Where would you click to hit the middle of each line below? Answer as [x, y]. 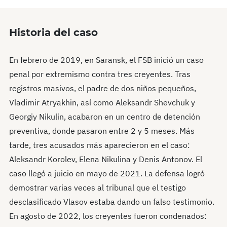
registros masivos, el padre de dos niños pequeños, [103, 88]
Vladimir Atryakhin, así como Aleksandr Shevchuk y [102, 102]
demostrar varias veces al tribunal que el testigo [98, 187]
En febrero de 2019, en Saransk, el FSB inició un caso [106, 60]
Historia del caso [53, 32]
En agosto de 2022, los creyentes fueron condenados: [108, 216]
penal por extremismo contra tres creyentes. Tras [100, 74]
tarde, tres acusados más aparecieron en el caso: [100, 145]
